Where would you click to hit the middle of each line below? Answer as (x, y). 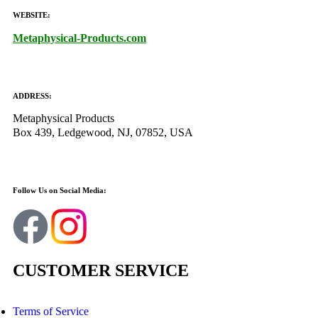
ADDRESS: (32, 96)
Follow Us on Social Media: (60, 191)
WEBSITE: (32, 15)
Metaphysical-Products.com (79, 38)
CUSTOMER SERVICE (101, 271)
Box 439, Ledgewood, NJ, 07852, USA (103, 133)
